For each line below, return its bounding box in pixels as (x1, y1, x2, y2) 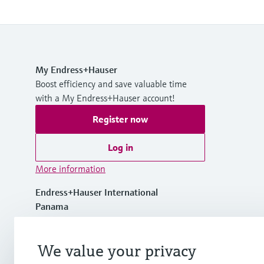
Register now (93, 113, 148, 125)
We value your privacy (38, 240, 196, 261)
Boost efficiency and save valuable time (35, 77, 187, 90)
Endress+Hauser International (35, 186, 158, 198)
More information (35, 162, 105, 174)
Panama (35, 200, 68, 212)
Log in (107, 141, 133, 153)
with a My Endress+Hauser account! (35, 91, 175, 104)
